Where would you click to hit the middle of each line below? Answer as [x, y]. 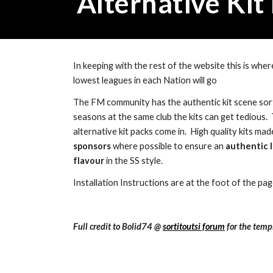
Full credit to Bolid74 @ [118, 226]
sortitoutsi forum [193, 226]
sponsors [92, 146]
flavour [89, 161]
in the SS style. [134, 161]
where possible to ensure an [168, 146]
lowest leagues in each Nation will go [145, 80]
